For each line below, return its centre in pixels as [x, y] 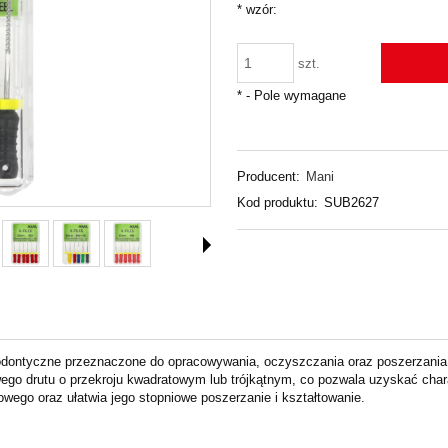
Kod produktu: [277, 203]
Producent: [268, 177]
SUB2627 [352, 203]
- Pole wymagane [293, 95]
